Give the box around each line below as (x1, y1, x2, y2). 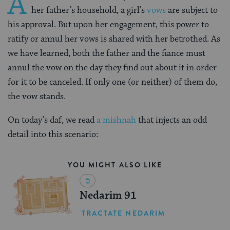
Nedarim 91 (79, 189, 137, 203)
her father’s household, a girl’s (31, 5, 147, 16)
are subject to (166, 5, 218, 16)
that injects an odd (136, 114, 207, 126)
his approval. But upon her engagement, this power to (8, 19, 209, 31)
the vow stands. (8, 91, 66, 103)
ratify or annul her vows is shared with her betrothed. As (8, 33, 220, 45)
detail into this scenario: (8, 129, 98, 141)
